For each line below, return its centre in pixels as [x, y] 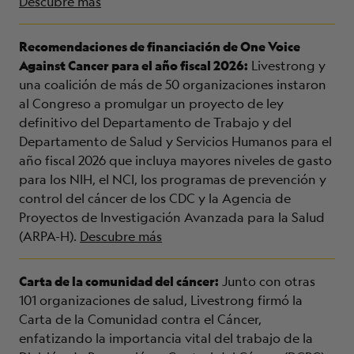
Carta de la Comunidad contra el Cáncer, [140, 319]
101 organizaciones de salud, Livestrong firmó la [161, 300]
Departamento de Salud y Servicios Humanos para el [175, 141]
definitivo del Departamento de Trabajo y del [155, 122]
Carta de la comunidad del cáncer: [119, 281]
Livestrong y [287, 66]
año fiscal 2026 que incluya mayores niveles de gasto [175, 160]
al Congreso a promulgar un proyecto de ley [151, 104]
